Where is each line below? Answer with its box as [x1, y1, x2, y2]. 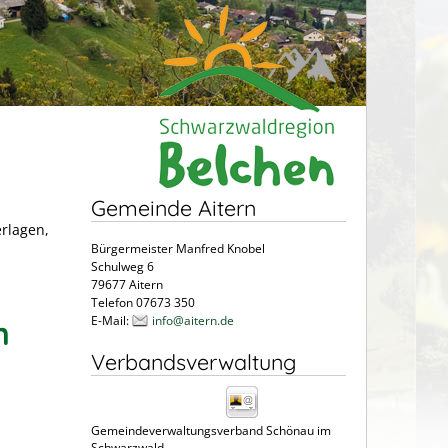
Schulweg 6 [91, 257, 154, 275]
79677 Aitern [91, 275, 163, 293]
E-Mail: [91, 311, 132, 329]
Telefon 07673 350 [91, 293, 195, 311]
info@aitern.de [152, 311, 234, 329]
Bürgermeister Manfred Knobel [91, 239, 265, 257]
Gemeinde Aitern [91, 193, 256, 221]
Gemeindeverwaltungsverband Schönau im [91, 421, 331, 439]
